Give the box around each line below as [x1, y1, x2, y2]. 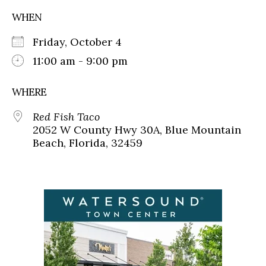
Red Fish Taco [33, 109, 100, 123]
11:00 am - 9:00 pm [33, 53, 128, 68]
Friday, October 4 [33, 34, 134, 49]
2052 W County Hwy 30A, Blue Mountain [33, 122, 241, 137]
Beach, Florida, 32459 [33, 135, 142, 150]
